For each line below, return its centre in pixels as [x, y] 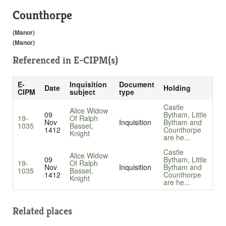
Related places [42, 211]
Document [136, 84]
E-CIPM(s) [96, 61]
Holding [177, 88]
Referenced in [43, 61]
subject [82, 92]
